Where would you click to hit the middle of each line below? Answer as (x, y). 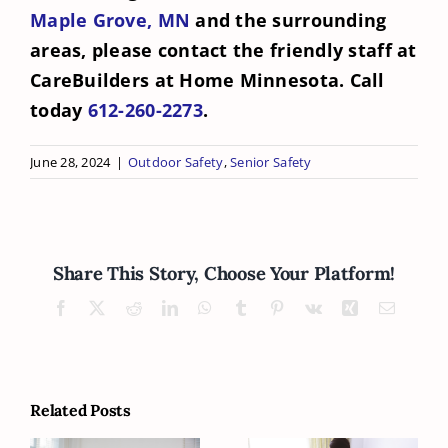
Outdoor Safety (175, 161)
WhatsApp (246, 306)
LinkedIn (207, 306)
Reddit (162, 306)
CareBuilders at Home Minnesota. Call (207, 79)
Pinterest (312, 306)
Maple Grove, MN (110, 19)
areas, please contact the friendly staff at (223, 49)
